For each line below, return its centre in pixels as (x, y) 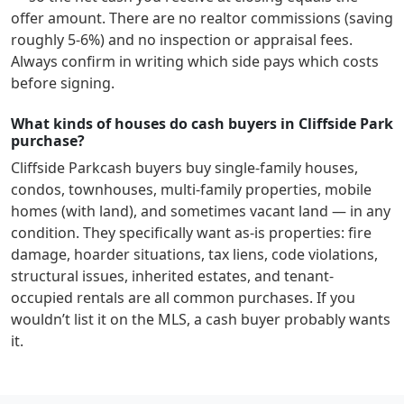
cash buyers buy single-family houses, (229, 168)
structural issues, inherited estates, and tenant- (172, 276)
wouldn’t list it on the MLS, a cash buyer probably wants (201, 319)
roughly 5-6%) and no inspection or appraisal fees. (182, 40)
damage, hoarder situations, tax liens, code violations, (194, 254)
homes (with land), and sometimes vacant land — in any (201, 211)
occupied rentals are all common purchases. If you (183, 298)
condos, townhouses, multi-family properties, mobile (191, 189)
